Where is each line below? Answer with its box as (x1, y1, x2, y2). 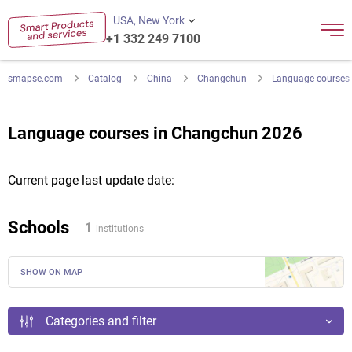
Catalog (88, 73, 122, 84)
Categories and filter (46, 313, 156, 328)
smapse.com (8, 73, 63, 84)
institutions (96, 222, 144, 234)
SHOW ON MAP (20, 267, 82, 277)
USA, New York (112, 14, 185, 27)
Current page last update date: (8, 173, 174, 188)
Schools (8, 218, 69, 237)
